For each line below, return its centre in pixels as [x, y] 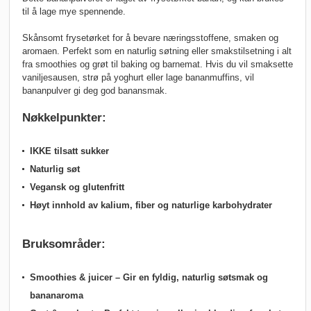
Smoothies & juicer [71, 278]
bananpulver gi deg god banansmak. [95, 91]
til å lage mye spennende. [74, 12]
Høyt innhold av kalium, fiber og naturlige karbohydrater [151, 205]
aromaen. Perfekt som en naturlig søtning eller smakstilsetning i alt [157, 51]
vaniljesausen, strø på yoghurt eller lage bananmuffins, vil [138, 78]
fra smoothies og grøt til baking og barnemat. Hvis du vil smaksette [158, 65]
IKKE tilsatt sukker [69, 151]
